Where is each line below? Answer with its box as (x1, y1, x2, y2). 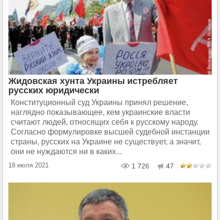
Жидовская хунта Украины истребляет (8, 76, 178, 86)
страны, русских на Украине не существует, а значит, (11, 137, 201, 146)
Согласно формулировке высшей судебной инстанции (11, 128, 210, 136)
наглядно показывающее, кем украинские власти (11, 108, 190, 116)
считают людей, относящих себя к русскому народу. (11, 118, 198, 126)
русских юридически (8, 85, 99, 95)
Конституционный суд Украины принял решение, (11, 98, 188, 107)
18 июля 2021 (8, 162, 49, 169)
